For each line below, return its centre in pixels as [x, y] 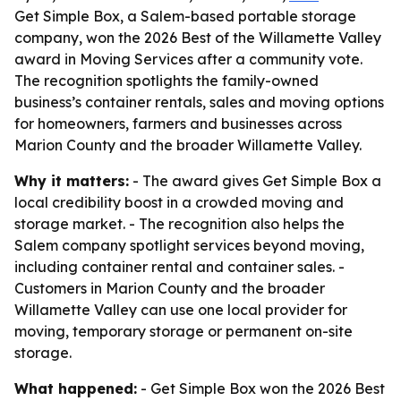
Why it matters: [72, 181]
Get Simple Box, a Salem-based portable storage [185, 16]
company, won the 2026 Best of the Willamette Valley [198, 38]
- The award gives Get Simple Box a [255, 181]
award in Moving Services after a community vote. [188, 59]
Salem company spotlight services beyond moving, [189, 245]
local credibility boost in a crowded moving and [179, 202]
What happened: [76, 388]
